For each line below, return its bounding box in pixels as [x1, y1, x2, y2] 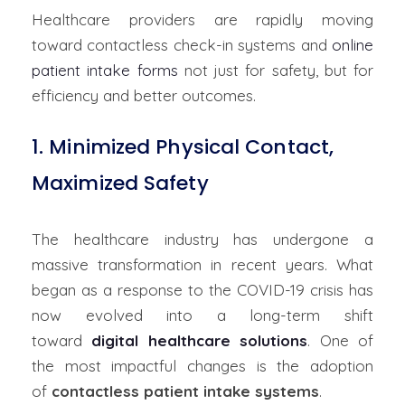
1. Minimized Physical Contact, [32, 133, 334, 161]
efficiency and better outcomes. [32, 86, 256, 105]
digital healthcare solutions [91, 331, 308, 350]
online [332, 35, 374, 54]
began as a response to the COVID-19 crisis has [32, 280, 373, 299]
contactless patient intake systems [52, 381, 319, 400]
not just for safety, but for [184, 61, 373, 80]
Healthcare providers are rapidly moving [32, 10, 373, 29]
